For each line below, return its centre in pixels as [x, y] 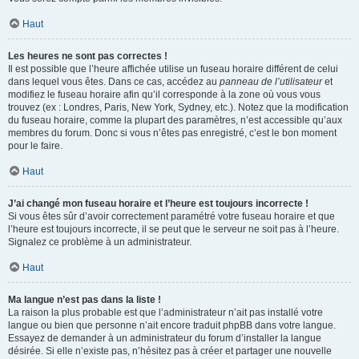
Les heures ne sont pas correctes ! [88, 56]
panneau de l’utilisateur [271, 82]
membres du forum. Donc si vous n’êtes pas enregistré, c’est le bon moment [172, 133]
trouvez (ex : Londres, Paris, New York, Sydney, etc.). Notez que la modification [178, 107]
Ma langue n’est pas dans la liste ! [85, 300]
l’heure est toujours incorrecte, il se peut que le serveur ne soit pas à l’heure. [173, 229]
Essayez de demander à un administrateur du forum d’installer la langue [165, 338]
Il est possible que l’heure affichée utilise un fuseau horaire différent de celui [173, 69]
